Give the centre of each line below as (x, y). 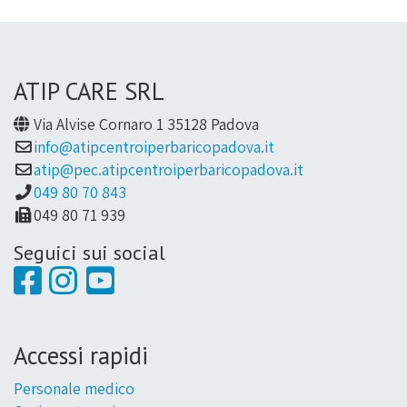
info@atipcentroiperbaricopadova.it (154, 147)
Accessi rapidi (81, 356)
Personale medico (74, 389)
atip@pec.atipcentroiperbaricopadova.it (169, 170)
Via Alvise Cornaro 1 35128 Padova (147, 124)
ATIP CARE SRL (89, 91)
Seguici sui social (90, 253)
